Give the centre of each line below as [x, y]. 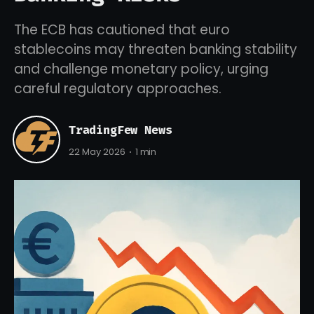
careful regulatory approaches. [118, 89]
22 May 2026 [97, 152]
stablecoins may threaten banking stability [156, 49]
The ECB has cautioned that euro [122, 30]
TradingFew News [121, 130]
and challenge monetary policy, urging [141, 69]
